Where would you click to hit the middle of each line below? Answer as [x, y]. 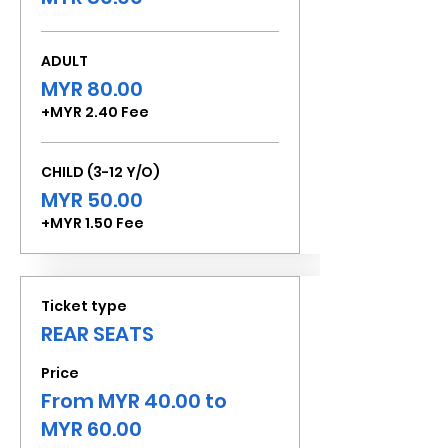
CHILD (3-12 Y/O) [100, 172]
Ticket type [84, 306]
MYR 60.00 [91, 429]
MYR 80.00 [92, 89]
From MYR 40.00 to [134, 401]
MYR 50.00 [92, 200]
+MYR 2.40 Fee [95, 112]
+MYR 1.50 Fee [92, 223]
